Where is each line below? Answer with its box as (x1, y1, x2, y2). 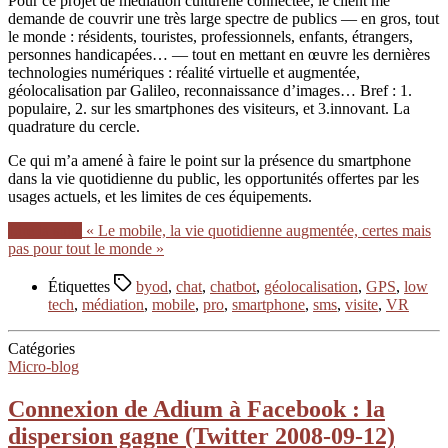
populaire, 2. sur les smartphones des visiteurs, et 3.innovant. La (8, 99, 410, 117)
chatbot (210, 277, 256, 295)
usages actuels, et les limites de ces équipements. (8, 187, 312, 205)
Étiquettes (48, 277, 114, 295)
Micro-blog (8, 357, 79, 375)
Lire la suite (8, 221, 82, 239)
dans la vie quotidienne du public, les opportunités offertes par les (8, 169, 419, 187)
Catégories (8, 339, 75, 357)
